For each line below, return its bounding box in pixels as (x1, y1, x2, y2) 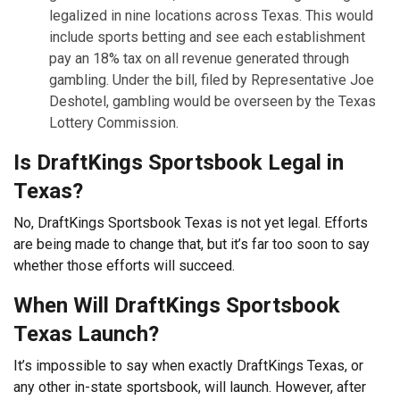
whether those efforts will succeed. (13, 256, 238, 274)
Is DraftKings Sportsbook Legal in (13, 149, 344, 175)
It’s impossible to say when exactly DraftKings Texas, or (13, 356, 363, 374)
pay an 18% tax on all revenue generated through (49, 49, 349, 67)
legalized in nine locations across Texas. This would (49, 6, 373, 24)
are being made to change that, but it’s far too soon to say (13, 235, 370, 253)
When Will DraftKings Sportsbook (13, 292, 340, 318)
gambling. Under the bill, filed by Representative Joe (49, 71, 374, 88)
